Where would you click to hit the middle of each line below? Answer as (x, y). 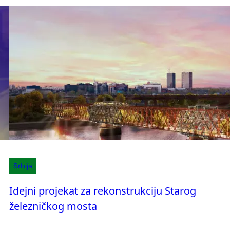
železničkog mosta (53, 206)
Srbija (23, 166)
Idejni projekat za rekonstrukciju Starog (103, 190)
